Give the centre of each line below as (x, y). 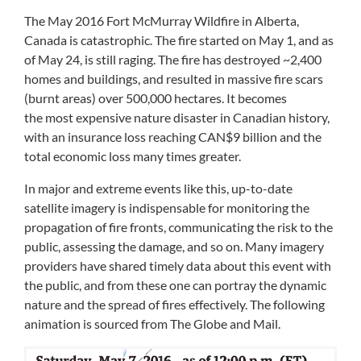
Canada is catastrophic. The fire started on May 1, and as (179, 40)
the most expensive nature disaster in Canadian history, (177, 118)
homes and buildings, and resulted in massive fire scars (174, 79)
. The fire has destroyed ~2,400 (237, 60)
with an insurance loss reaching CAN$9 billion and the (173, 137)
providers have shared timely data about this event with (178, 266)
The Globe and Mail (224, 324)
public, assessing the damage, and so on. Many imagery (174, 247)
